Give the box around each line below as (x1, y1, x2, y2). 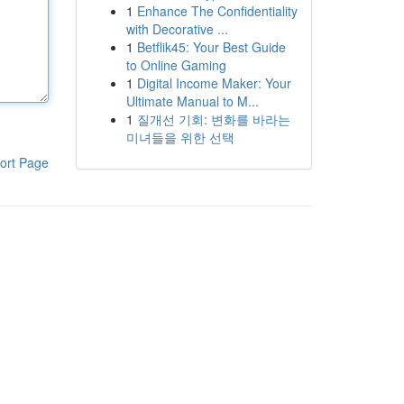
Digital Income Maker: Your (136, 74, 291, 92)
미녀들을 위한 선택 (125, 128, 234, 146)
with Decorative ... (125, 20, 228, 38)
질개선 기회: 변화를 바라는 (136, 110, 290, 128)
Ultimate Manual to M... (125, 92, 259, 110)
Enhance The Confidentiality (136, 2, 298, 20)
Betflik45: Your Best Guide (136, 38, 286, 56)
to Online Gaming (125, 56, 226, 74)
